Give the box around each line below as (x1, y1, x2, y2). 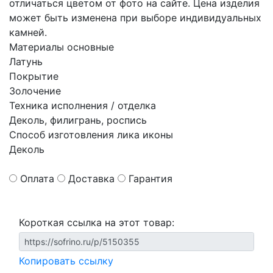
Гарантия (129, 172, 172, 185)
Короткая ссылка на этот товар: (19, 216, 174, 229)
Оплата (20, 172, 54, 185)
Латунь (9, 55, 43, 68)
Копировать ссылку (19, 255, 113, 267)
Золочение (9, 85, 61, 97)
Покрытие (9, 70, 58, 82)
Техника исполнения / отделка (9, 99, 156, 112)
